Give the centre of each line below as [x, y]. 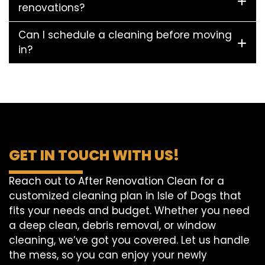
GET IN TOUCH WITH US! [94, 155]
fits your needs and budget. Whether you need [129, 211]
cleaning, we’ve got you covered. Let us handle [129, 240]
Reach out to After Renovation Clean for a [117, 181]
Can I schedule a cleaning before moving [125, 35]
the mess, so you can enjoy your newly [108, 255]
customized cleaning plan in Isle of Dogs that [125, 196]
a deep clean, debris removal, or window [112, 225]
